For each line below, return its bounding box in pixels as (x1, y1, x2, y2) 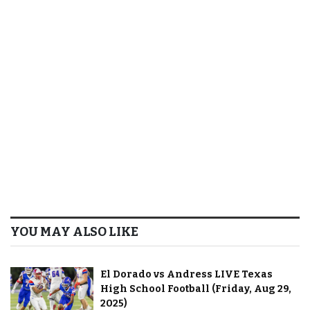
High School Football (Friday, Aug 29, (100, 283, 291, 295)
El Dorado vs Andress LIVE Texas (100, 268, 273, 281)
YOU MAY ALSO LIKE (10, 224, 138, 240)
